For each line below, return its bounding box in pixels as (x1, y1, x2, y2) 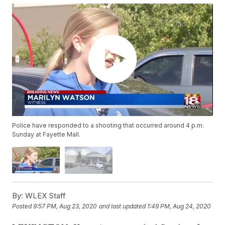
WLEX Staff (23, 190, 66, 200)
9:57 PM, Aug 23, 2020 (33, 202, 97, 210)
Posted (12, 202, 34, 210)
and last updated (99, 202, 146, 210)
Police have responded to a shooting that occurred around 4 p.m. (12, 122, 204, 130)
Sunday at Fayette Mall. (12, 131, 81, 139)
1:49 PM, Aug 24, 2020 (147, 202, 211, 210)
